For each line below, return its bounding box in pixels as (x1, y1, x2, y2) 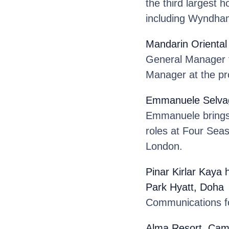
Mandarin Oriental (145, 38, 227, 50)
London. (145, 140, 182, 152)
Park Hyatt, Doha (145, 181, 224, 193)
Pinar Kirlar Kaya (145, 166, 222, 177)
